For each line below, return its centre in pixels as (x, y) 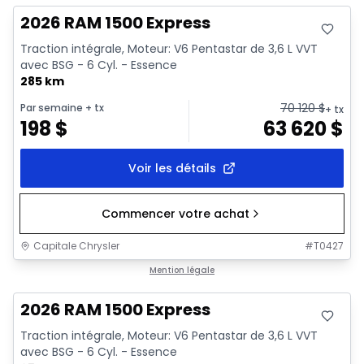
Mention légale (182, 270)
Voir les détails (172, 168)
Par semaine (52, 107)
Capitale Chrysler (76, 245)
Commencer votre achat (175, 213)
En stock (51, 271)
